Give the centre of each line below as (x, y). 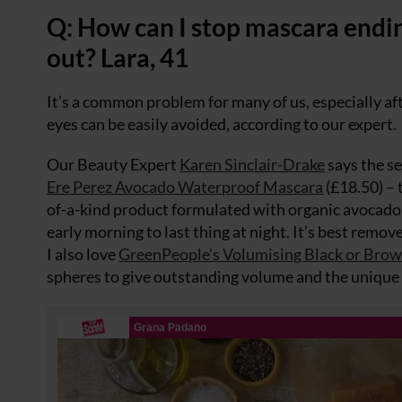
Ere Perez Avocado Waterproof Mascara (185, 187)
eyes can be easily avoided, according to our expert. (222, 124)
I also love (83, 254)
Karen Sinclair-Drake (252, 164)
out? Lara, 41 (118, 57)
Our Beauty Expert (113, 164)
